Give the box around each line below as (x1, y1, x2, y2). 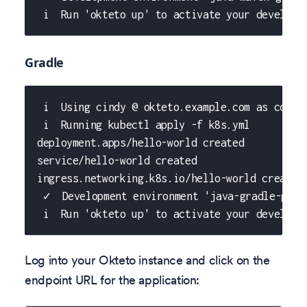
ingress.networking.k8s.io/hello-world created (37, 171, 304, 184)
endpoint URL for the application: (25, 272, 200, 288)
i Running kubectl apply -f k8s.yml (37, 118, 251, 131)
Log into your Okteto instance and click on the (25, 252, 270, 269)
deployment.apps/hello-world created (37, 136, 245, 149)
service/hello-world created (37, 153, 197, 167)
